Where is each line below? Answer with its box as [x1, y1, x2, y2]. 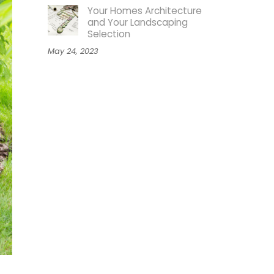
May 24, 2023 [47, 45, 98, 57]
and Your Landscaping [87, 16, 188, 29]
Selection [87, 28, 130, 41]
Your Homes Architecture [87, 4, 202, 18]
